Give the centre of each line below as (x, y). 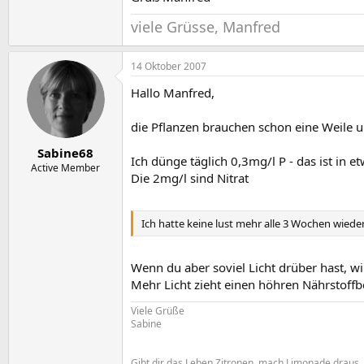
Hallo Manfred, (173, 93)
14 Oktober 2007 (169, 67)
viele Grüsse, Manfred (206, 27)
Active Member (65, 167)
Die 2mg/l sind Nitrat (190, 178)
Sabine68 (65, 152)
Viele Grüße (158, 311)
